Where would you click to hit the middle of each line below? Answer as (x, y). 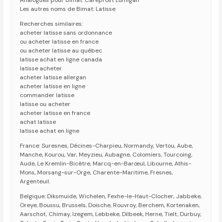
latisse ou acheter (45, 104)
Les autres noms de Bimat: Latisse (68, 9)
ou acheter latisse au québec (61, 51)
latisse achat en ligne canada (61, 60)
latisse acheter (41, 69)
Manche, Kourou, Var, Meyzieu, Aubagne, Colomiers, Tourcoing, (106, 155)
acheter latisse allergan (53, 78)
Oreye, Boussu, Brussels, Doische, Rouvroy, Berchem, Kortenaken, (110, 205)
